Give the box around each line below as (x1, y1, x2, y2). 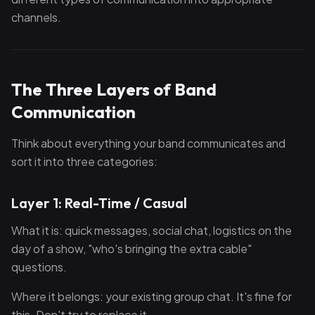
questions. (11, 259, 67, 274)
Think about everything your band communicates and (11, 136, 285, 150)
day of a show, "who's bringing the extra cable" (11, 241, 252, 256)
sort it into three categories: (11, 154, 157, 169)
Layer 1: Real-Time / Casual (11, 194, 187, 212)
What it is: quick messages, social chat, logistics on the (11, 223, 292, 238)
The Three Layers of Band (11, 79, 217, 100)
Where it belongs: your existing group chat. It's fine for (11, 289, 292, 304)
